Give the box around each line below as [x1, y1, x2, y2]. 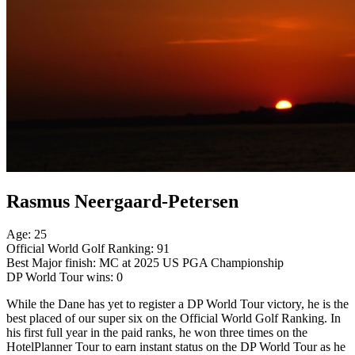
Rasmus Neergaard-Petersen [6, 190, 239, 212]
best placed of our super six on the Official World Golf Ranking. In [6, 311, 341, 326]
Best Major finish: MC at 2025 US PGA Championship [6, 256, 284, 270]
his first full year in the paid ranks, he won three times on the [6, 326, 307, 340]
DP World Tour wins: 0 [6, 270, 123, 284]
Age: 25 [6, 227, 47, 242]
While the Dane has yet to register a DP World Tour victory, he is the [6, 297, 349, 311]
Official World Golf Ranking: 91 [6, 242, 170, 256]
